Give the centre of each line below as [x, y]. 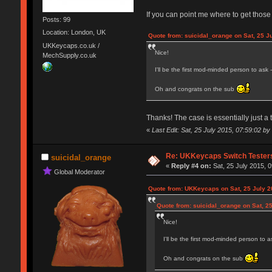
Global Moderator [79, 172]
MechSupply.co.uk [69, 55]
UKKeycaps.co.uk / [71, 45]
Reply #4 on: [192, 165]
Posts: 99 [56, 20]
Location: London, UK [74, 32]
